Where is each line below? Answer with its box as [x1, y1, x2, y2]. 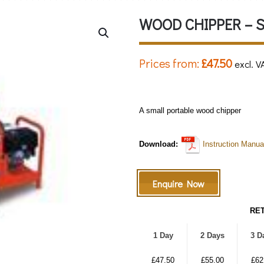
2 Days [200, 231, 225, 240]
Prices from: [139, 55, 199, 71]
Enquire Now [153, 177, 204, 190]
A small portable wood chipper [139, 106, 241, 115]
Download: [139, 140, 178, 149]
